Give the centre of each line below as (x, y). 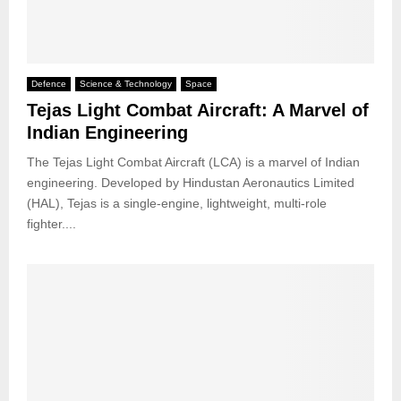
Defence (49, 83)
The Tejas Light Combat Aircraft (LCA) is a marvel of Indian (193, 162)
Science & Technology (126, 83)
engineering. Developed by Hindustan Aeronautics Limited (191, 182)
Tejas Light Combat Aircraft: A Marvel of (198, 110)
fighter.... (51, 223)
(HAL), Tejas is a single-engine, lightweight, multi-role (177, 203)
